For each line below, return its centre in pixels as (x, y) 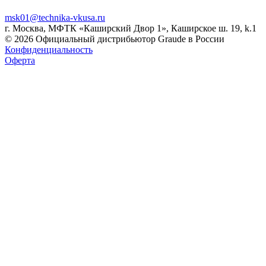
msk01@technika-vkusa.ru (55, 18)
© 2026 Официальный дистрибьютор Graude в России (115, 39)
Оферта (20, 61)
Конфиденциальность (49, 50)
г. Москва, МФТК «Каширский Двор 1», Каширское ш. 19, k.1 (131, 28)
